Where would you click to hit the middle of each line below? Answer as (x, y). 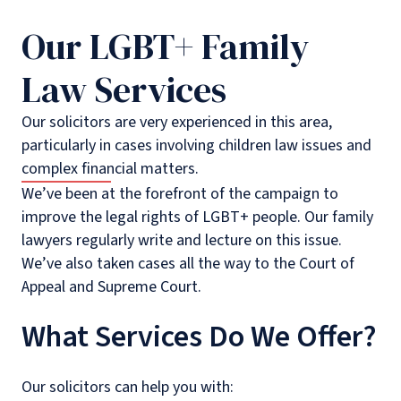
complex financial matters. (110, 168)
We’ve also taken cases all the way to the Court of (188, 263)
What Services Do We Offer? (199, 337)
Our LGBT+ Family (165, 46)
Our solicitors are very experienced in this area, (177, 122)
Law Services (124, 89)
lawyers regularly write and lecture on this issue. (182, 240)
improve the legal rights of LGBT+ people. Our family (197, 217)
